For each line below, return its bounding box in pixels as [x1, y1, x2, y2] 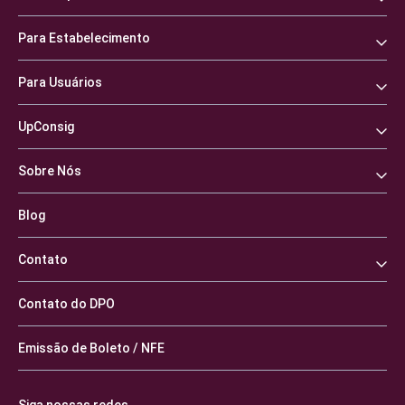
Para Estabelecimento [18, 30, 150, 45]
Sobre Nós [18, 163, 81, 178]
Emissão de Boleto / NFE [18, 340, 165, 355]
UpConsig [18, 118, 74, 134]
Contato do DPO [18, 296, 115, 311]
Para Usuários [18, 74, 102, 89]
